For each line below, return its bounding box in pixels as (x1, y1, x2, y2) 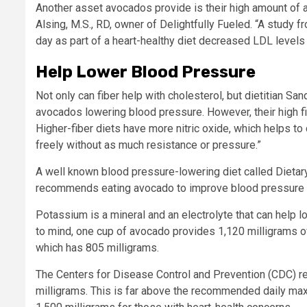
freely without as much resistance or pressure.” (36, 138, 261, 151)
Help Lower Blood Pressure (36, 62, 256, 82)
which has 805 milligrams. (36, 241, 162, 254)
